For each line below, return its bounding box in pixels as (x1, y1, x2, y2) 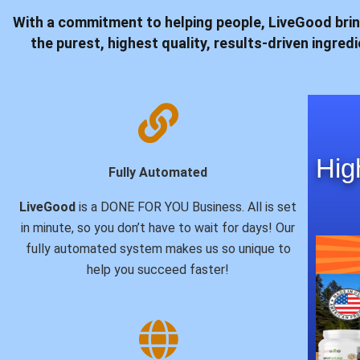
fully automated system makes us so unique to (25, 241, 291, 257)
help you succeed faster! (87, 262, 230, 278)
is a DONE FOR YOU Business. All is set (76, 199, 297, 215)
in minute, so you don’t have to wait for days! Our (21, 220, 296, 236)
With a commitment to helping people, (12, 13, 268, 31)
